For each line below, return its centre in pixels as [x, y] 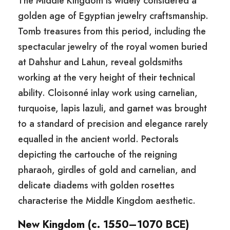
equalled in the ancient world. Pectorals [98, 139]
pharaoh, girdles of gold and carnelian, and [107, 170]
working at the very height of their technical [107, 78]
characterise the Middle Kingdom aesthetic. [107, 201]
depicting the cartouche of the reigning [98, 155]
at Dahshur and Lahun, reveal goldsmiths [100, 62]
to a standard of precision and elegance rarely [113, 124]
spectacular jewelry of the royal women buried [113, 47]
